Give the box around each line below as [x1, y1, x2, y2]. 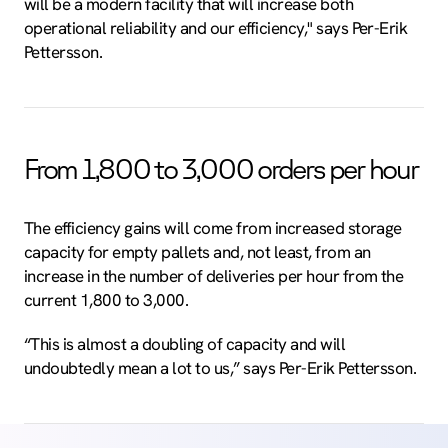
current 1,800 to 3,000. [24, 289, 189, 312]
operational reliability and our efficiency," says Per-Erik [24, 17, 408, 40]
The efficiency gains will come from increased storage [24, 217, 402, 240]
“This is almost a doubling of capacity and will [24, 333, 346, 356]
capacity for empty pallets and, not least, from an [24, 241, 371, 264]
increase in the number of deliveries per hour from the [24, 265, 404, 288]
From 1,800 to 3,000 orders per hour [24, 152, 418, 185]
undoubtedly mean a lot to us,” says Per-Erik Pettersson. [24, 357, 417, 380]
